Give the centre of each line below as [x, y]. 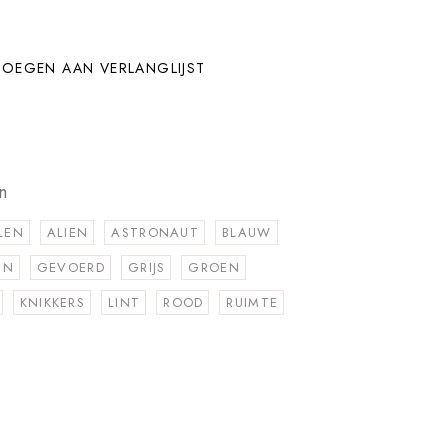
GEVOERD [70, 267]
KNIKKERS [52, 302]
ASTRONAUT [155, 232]
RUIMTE [252, 302]
